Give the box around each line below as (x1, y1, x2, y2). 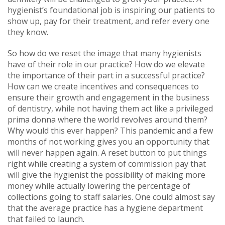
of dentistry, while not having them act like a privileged (8, 102, 213, 114)
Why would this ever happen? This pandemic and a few (8, 125, 213, 136)
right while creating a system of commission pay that (8, 158, 206, 169)
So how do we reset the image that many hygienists (8, 47, 201, 59)
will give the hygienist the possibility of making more (8, 169, 205, 180)
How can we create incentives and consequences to (8, 80, 199, 92)
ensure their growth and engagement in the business (8, 91, 209, 103)
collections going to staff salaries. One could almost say (8, 191, 215, 202)
